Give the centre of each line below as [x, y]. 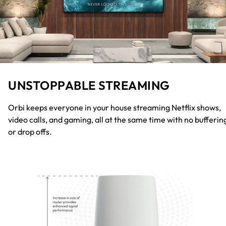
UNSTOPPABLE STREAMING [89, 85]
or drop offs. [30, 131]
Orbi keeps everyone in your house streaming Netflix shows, [115, 107]
